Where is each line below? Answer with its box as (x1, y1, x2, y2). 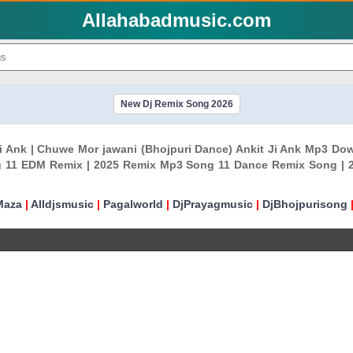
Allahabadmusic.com (82, 9, 271, 31)
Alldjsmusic (31, 198, 94, 210)
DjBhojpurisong (262, 198, 347, 210)
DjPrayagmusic (173, 198, 253, 210)
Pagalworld (103, 198, 163, 210)
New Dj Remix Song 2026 (120, 98, 233, 110)
